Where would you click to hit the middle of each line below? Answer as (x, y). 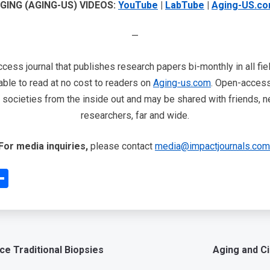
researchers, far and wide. (135, 116)
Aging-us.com (182, 83)
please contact (121, 146)
